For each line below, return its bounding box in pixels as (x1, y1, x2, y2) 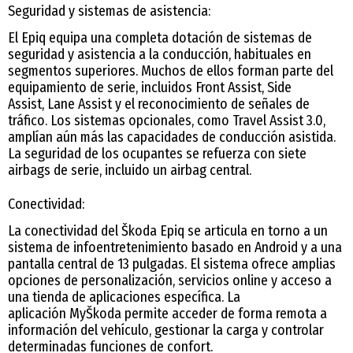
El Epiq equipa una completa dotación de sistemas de (8, 28, 312, 46)
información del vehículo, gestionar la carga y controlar (8, 321, 324, 339)
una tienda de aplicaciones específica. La (8, 288, 240, 306)
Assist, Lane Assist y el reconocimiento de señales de (8, 95, 310, 113)
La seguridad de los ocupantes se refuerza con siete (8, 144, 307, 162)
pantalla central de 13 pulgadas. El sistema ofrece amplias (8, 255, 336, 273)
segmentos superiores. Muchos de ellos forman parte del (8, 61, 333, 80)
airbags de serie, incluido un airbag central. (8, 161, 251, 179)
